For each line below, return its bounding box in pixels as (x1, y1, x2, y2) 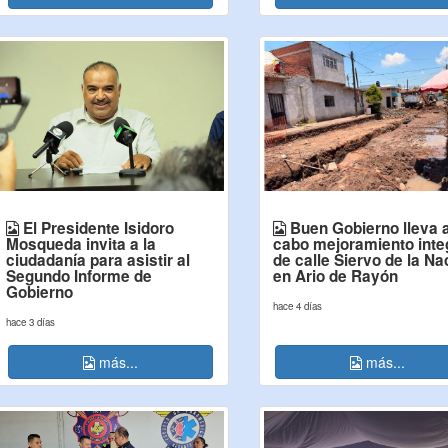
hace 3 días (5, 315, 55, 329)
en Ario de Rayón (273, 265, 398, 287)
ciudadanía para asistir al (5, 249, 190, 271)
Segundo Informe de (5, 265, 152, 287)
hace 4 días (273, 299, 322, 313)
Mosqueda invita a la (5, 233, 156, 255)
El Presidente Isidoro (18, 217, 174, 239)
